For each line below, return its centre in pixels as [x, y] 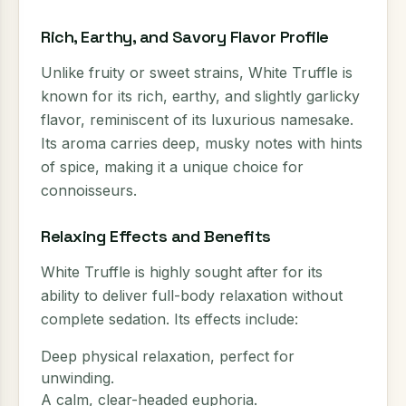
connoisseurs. [89, 190]
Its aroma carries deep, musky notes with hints [202, 143]
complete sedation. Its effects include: [169, 319]
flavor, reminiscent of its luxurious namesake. [197, 120]
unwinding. [77, 378]
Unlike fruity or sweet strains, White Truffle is [197, 72]
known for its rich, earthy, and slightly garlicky [200, 96]
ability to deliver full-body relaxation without [192, 295]
